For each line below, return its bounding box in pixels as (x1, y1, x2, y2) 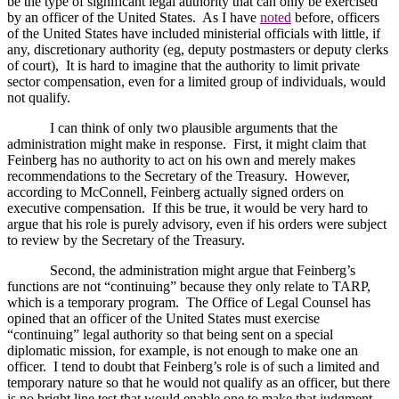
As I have (202, 9, 260, 25)
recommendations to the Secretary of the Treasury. (7, 167, 288, 183)
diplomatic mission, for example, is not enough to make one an (7, 342, 358, 358)
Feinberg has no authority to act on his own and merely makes (7, 151, 355, 167)
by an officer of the (7, 9, 118, 25)
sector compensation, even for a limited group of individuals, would (7, 73, 386, 89)
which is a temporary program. (7, 294, 179, 310)
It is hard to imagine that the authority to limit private (66, 57, 360, 73)
